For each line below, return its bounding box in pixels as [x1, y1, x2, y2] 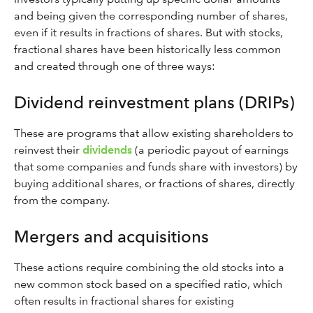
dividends [82, 143, 132, 156]
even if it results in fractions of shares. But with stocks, [14, 26, 283, 39]
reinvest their [14, 143, 82, 156]
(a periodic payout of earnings [132, 143, 289, 156]
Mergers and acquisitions [14, 226, 209, 247]
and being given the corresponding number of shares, [14, 9, 288, 22]
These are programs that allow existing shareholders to [14, 126, 293, 140]
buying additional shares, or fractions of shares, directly [14, 177, 295, 190]
